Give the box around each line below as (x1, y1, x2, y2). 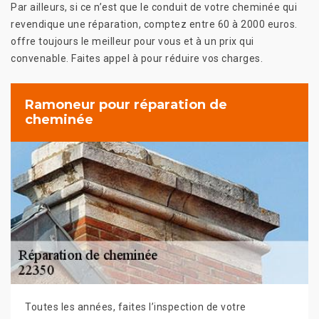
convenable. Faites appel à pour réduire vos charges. (11, 52, 263, 64)
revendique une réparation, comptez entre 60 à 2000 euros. (11, 18, 298, 30)
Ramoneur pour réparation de (25, 96, 227, 113)
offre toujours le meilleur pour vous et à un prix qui (11, 35, 254, 47)
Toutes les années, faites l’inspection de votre (25, 300, 246, 313)
